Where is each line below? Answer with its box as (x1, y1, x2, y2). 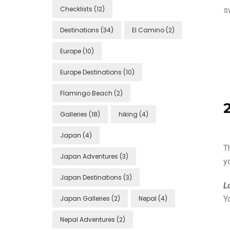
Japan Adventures (60, 152, 118, 161)
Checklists (60, 5, 92, 13)
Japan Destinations (60, 173, 122, 182)
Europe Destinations (60, 68, 122, 76)
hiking (119, 110, 138, 119)
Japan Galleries (60, 194, 110, 203)
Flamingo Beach (60, 89, 112, 98)
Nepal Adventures (60, 215, 115, 224)
